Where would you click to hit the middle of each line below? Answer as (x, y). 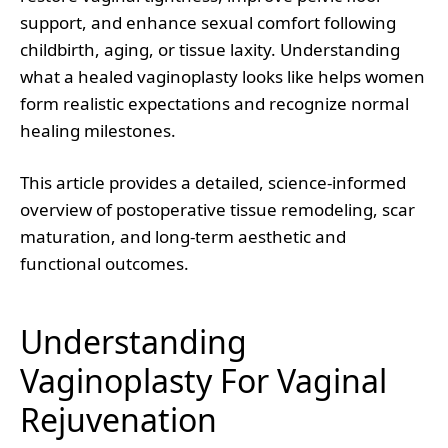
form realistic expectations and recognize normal (214, 103)
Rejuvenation (118, 419)
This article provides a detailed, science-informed (213, 182)
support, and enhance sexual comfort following (208, 22)
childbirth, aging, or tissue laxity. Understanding (210, 49)
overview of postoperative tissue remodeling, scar (217, 209)
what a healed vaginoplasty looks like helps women (222, 76)
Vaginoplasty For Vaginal (203, 380)
